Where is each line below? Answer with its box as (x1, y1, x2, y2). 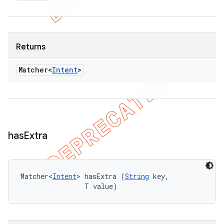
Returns (16, 42, 45, 52)
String (125, 171, 149, 181)
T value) (20, 181, 117, 191)
